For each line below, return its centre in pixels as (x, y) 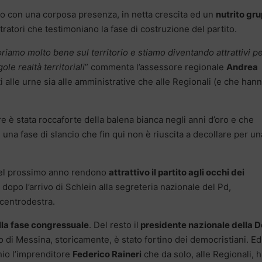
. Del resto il (114, 225)
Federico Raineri (107, 254)
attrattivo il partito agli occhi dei (177, 172)
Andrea (242, 67)
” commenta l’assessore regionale (156, 67)
